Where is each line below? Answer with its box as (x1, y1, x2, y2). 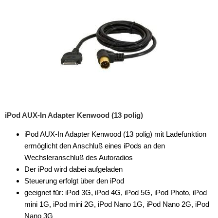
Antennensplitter (13, 154, 64, 162)
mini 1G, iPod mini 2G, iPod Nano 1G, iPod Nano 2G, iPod (24, 200, 209, 208)
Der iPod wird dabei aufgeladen (24, 165, 123, 173)
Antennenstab (13, 173, 56, 182)
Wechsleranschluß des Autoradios (24, 153, 133, 162)
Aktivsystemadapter (13, 95, 76, 104)
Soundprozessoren (5, 18, 65, 26)
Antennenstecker (13, 193, 67, 201)
